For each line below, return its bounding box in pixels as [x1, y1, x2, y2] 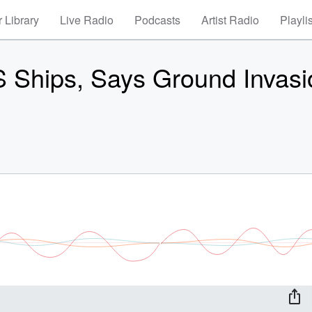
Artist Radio [201, 12, 259, 28]
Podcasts [134, 12, 180, 28]
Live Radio [60, 12, 114, 28]
